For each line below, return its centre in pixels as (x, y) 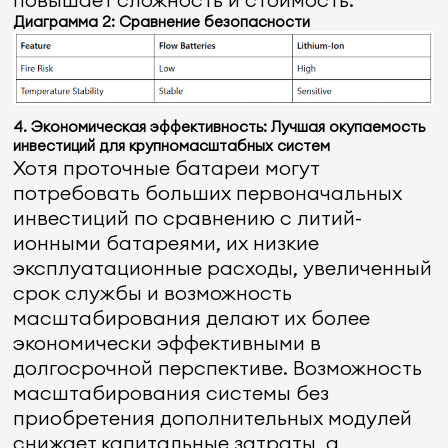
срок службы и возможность (153, 292)
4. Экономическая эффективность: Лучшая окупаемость (219, 126)
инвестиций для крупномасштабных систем (172, 145)
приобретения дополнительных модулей (213, 417)
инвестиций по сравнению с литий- (188, 217)
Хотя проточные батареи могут (166, 167)
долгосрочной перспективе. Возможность (218, 367)
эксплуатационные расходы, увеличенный (223, 267)
